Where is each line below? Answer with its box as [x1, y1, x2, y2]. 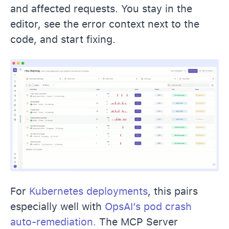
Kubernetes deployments [29, 185, 148, 198]
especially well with [10, 200, 105, 213]
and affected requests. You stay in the [10, 2, 192, 15]
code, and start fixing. [10, 33, 116, 45]
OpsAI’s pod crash [105, 200, 192, 213]
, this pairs [148, 185, 198, 198]
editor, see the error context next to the [10, 17, 199, 30]
